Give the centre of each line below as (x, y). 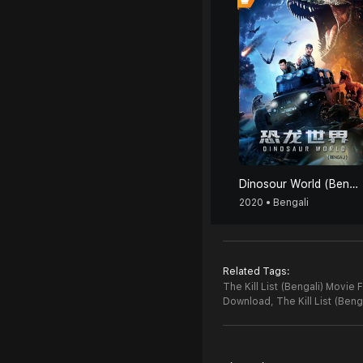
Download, (248, 301)
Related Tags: (256, 271)
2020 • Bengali (274, 203)
